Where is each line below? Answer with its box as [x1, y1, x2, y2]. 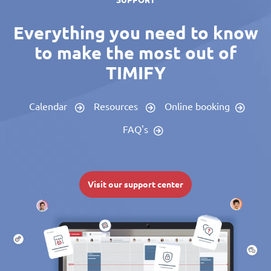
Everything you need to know [13, 22, 258, 43]
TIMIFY [105, 62, 166, 83]
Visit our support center [88, 180, 183, 189]
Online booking [165, 101, 230, 112]
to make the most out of [34, 42, 237, 63]
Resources [94, 101, 140, 112]
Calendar [29, 101, 70, 112]
